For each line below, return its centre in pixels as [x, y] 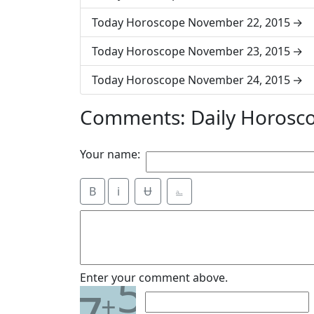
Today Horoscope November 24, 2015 [191, 80]
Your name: [110, 154]
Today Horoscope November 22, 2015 [191, 22]
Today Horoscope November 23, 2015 [191, 51]
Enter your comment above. [154, 278]
